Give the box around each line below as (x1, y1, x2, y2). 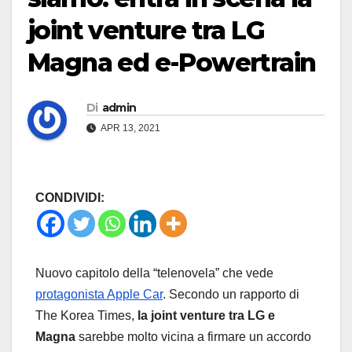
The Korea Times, (35, 309, 137, 323)
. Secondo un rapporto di (163, 288, 299, 302)
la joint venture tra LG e (137, 309, 275, 323)
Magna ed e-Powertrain (27, 47, 316, 79)
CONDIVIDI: (35, 191, 104, 205)
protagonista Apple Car (35, 288, 163, 302)
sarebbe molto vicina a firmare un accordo (75, 330, 311, 344)
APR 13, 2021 (99, 123, 160, 134)
